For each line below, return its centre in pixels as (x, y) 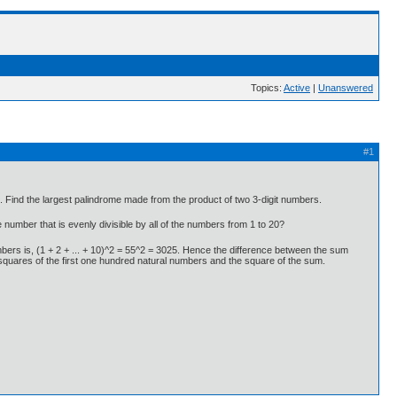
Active (297, 88)
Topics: (267, 88)
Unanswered (346, 88)
